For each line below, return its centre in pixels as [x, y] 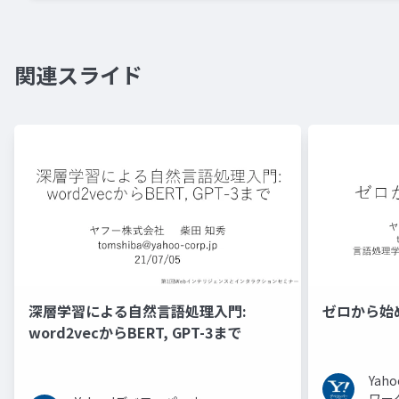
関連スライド [78, 74]
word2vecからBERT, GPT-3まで [135, 333]
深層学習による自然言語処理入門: [138, 311]
